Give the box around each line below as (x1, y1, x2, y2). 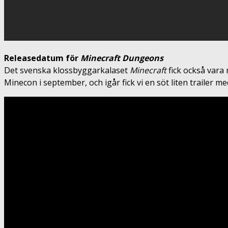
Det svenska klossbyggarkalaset (4, 64, 130, 76)
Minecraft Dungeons (80, 52, 165, 64)
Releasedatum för (4, 52, 80, 64)
